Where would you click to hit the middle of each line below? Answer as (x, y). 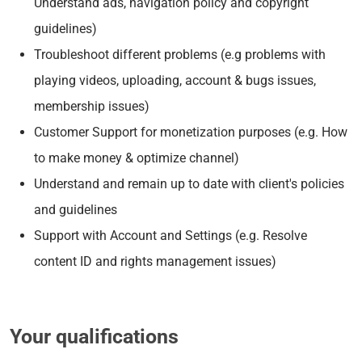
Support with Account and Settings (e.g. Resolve (170, 235)
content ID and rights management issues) (155, 261)
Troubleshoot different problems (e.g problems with (180, 54)
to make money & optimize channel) (137, 158)
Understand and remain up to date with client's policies (189, 183)
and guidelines (76, 209)
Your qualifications (94, 336)
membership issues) (92, 106)
